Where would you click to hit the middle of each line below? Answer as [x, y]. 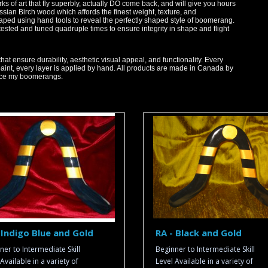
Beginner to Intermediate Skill [205, 249]
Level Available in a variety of [204, 261]
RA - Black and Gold [199, 233]
